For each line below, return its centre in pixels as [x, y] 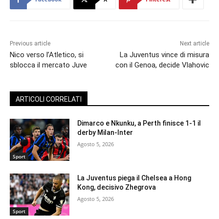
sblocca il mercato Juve [48, 65]
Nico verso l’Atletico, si [47, 55]
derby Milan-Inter [105, 133]
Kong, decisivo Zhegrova [117, 187]
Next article [194, 44]
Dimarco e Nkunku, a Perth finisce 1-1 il [139, 123]
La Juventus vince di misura [164, 55]
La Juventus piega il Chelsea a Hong [134, 178]
